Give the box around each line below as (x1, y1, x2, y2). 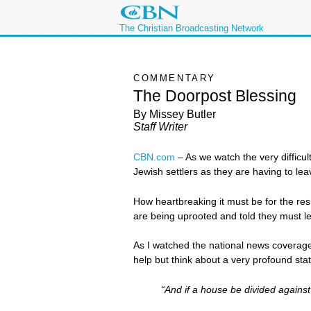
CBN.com (133, 151, 175, 163)
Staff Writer (133, 121, 187, 133)
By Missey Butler (133, 108, 216, 121)
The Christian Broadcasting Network (119, 23, 264, 33)
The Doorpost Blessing (133, 86, 296, 105)
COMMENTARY (133, 73, 216, 83)
